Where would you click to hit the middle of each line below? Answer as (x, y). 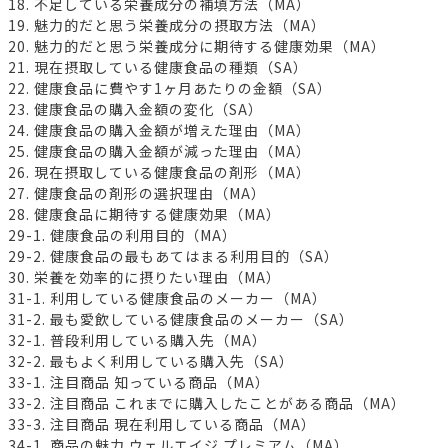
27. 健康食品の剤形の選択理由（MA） (137, 192)
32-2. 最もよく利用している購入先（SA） (151, 360)
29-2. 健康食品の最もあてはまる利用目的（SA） (173, 255)
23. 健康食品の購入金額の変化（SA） (135, 108)
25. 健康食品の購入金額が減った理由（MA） (159, 150)
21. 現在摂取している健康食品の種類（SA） (158, 66)
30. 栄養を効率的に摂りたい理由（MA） (144, 276)
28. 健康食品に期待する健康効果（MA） (144, 213)
